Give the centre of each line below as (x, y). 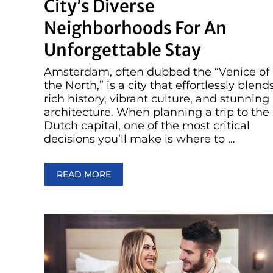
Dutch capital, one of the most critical (147, 126)
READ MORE (84, 175)
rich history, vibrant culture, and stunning (157, 99)
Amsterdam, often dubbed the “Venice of (157, 72)
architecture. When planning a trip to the (157, 112)
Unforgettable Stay (122, 50)
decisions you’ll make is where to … (140, 139)
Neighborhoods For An (135, 28)
